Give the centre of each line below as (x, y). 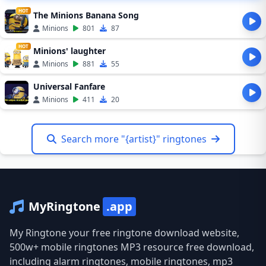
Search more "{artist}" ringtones (134, 139)
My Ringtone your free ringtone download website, (124, 233)
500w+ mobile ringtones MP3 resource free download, (132, 247)
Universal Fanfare (69, 86)
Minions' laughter (69, 51)
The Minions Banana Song (86, 15)
